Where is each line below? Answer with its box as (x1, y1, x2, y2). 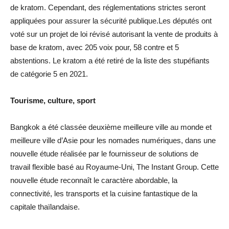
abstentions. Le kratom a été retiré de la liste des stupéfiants (10, 56, 210, 65)
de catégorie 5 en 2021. (10, 69, 88, 78)
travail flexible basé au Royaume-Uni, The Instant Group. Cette (10, 162, 219, 171)
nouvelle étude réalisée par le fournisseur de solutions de (10, 149, 198, 158)
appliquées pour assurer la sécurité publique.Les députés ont (10, 16, 212, 25)
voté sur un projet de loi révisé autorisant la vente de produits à (10, 29, 218, 38)
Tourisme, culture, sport (10, 96, 96, 105)
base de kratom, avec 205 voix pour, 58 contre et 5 (10, 42, 179, 52)
